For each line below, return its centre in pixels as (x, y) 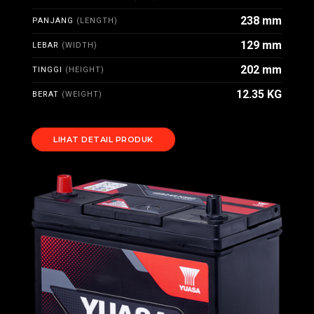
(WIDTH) (80, 45)
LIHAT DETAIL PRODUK (103, 139)
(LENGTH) (97, 21)
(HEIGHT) (85, 70)
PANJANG (54, 21)
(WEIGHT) (82, 94)
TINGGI (49, 70)
